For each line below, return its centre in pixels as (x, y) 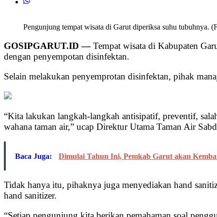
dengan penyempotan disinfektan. (67, 57)
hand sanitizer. (30, 196)
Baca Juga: (34, 156)
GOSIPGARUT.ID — (47, 46)
